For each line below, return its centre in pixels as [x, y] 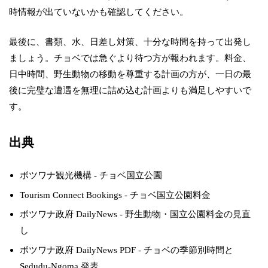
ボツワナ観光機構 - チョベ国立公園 [91, 175]
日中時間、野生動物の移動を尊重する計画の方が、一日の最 [130, 74]
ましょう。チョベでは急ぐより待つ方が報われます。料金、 [130, 57]
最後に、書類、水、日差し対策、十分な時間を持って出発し [130, 41]
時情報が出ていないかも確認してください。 [99, 12]
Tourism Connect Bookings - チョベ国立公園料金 [115, 194]
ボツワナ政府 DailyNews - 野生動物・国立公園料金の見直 [135, 214]
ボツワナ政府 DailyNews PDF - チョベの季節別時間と [127, 250]
